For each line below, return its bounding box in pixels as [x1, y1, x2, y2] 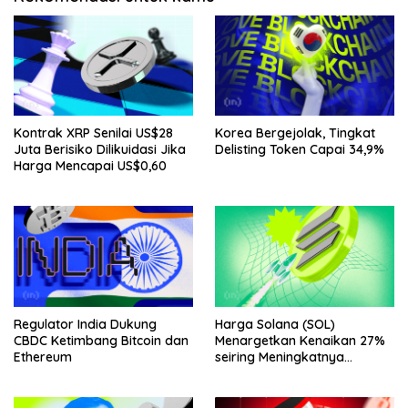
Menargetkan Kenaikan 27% [215, 332, 385, 350]
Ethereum [14, 349, 72, 366]
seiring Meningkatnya [215, 349, 344, 366]
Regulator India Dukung [14, 316, 157, 333]
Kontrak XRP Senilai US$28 [14, 125, 173, 142]
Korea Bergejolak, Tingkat [215, 125, 375, 142]
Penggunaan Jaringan [215, 365, 350, 382]
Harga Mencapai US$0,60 [14, 158, 167, 175]
